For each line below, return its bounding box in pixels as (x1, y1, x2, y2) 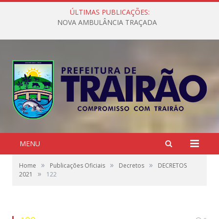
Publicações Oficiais (50, 161, 105, 170)
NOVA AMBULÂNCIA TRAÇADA (57, 18, 157, 27)
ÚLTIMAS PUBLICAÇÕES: (69, 7, 150, 17)
